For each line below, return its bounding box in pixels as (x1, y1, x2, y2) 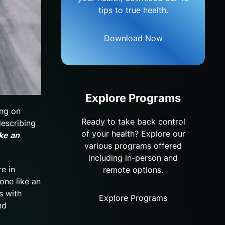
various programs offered (84, 140, 182, 151)
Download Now (103, 33, 163, 43)
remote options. (103, 164, 163, 175)
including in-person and (88, 152, 178, 163)
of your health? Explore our (81, 128, 185, 139)
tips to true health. (98, 5, 168, 15)
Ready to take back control (81, 116, 185, 127)
